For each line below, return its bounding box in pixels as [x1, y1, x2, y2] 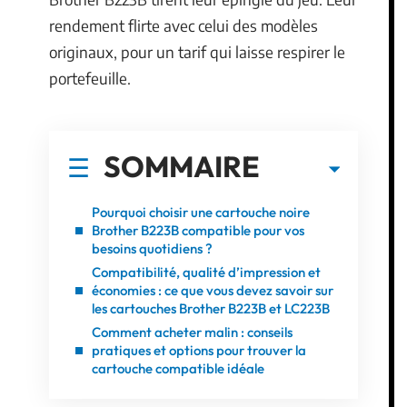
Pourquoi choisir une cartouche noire [92, 203, 310, 221]
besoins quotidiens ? [92, 239, 213, 257]
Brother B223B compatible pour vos [92, 221, 304, 239]
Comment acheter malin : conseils [92, 323, 293, 341]
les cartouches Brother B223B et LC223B [92, 299, 330, 317]
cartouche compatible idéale [92, 359, 264, 377]
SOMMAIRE [104, 147, 260, 184]
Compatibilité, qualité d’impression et [92, 263, 321, 281]
